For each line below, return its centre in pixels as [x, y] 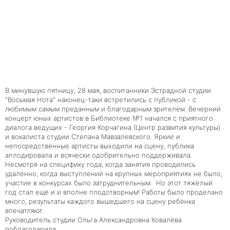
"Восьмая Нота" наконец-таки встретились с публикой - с [101, 99]
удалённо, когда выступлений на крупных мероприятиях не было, [114, 173]
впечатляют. [24, 210]
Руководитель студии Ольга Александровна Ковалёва [93, 219]
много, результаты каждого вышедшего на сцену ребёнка [100, 201]
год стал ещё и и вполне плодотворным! [73, 192]
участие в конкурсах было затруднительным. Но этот [94, 183]
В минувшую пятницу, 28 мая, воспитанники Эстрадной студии [108, 90]
